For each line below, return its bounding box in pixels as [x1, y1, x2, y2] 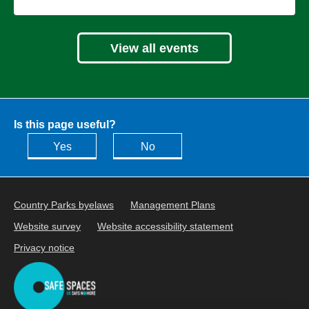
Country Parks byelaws [14, 199, 114, 210]
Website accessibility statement [97, 221, 233, 232]
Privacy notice [14, 242, 74, 253]
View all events [110, 41, 199, 55]
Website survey [14, 221, 81, 232]
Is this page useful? [14, 119, 116, 130]
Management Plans [130, 199, 215, 210]
